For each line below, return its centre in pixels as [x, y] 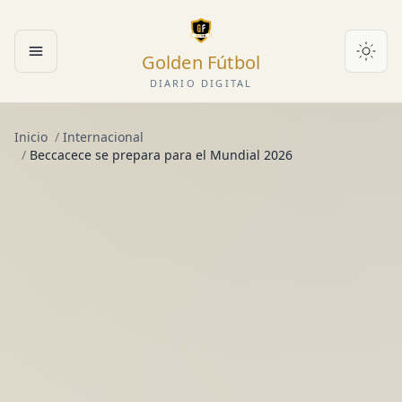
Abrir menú [73, 61]
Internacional [103, 137]
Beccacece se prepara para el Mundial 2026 [161, 155]
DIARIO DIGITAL [201, 83]
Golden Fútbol [201, 62]
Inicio [31, 137]
